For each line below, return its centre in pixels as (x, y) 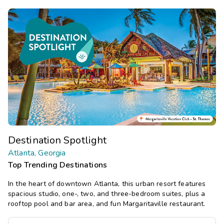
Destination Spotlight (57, 140)
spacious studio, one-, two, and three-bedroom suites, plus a (107, 194)
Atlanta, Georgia (37, 153)
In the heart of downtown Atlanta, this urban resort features (107, 184)
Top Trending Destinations (57, 165)
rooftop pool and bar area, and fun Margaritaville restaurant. (107, 204)
